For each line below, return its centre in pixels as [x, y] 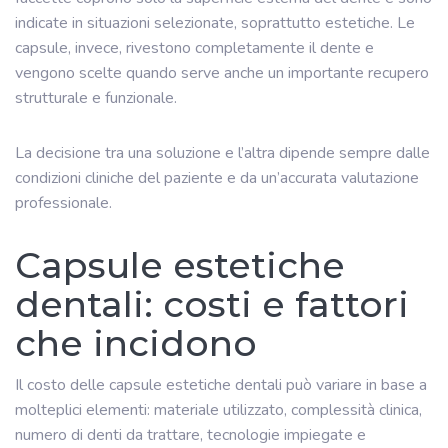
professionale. [63, 202]
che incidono [136, 342]
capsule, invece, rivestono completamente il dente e [194, 47]
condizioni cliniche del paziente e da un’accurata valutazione [217, 177]
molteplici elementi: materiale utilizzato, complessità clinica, [218, 409]
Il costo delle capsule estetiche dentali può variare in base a [221, 384]
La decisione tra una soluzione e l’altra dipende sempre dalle [222, 152]
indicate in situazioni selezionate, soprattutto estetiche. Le [215, 22]
